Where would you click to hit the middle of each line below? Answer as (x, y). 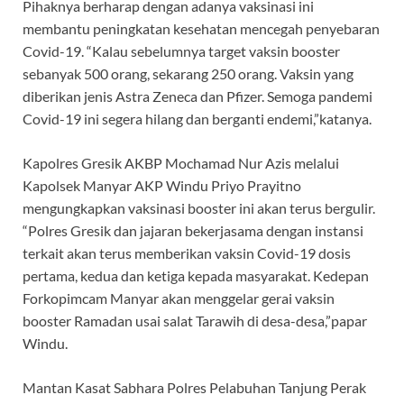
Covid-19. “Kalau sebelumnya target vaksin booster (181, 50)
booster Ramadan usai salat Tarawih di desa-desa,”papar (195, 320)
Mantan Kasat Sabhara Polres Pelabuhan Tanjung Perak (194, 387)
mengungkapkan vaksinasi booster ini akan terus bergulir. (199, 207)
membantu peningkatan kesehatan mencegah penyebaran (201, 28)
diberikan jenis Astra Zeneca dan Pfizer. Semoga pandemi (197, 96)
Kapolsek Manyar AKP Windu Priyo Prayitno (162, 185)
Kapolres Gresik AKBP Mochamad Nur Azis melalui (181, 162)
